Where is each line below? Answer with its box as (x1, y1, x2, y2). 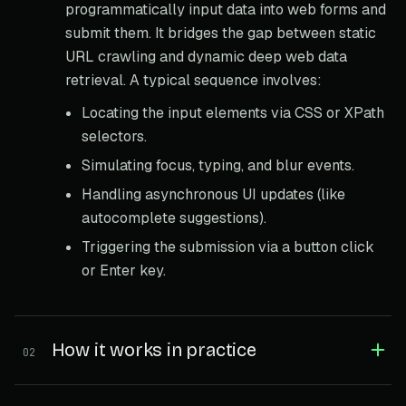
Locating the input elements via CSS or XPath (82, 102, 384, 122)
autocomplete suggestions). (82, 208, 266, 227)
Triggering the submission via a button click (82, 237, 374, 256)
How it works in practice (51, 338, 256, 361)
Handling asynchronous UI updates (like (82, 184, 345, 204)
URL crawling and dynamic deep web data (65, 46, 347, 66)
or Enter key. (82, 260, 166, 280)
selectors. (82, 126, 147, 146)
